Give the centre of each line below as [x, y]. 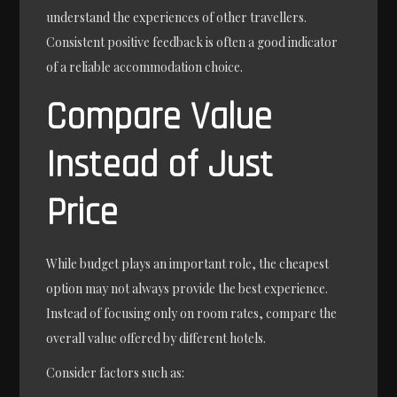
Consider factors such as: [116, 373]
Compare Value [160, 118]
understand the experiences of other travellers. [177, 18]
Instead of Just [160, 166]
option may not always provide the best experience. [187, 289]
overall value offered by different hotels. [156, 339]
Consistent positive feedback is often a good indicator [192, 43]
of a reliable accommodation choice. [145, 67]
